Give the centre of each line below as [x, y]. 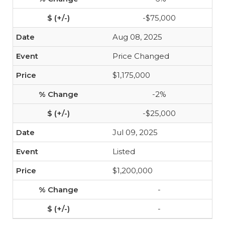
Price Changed [141, 56]
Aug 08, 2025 [137, 37]
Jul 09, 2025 [135, 132]
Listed [124, 151]
